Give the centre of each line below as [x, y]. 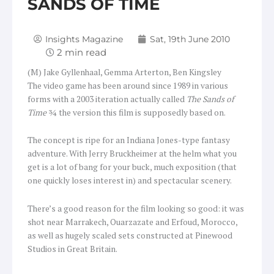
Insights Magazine [84, 39]
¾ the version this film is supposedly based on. [136, 112]
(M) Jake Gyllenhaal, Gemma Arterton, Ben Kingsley [124, 72]
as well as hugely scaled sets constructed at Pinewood [130, 236]
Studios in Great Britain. [72, 249]
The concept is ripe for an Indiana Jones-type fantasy [129, 140]
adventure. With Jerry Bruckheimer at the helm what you [132, 154]
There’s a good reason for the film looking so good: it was [136, 209]
